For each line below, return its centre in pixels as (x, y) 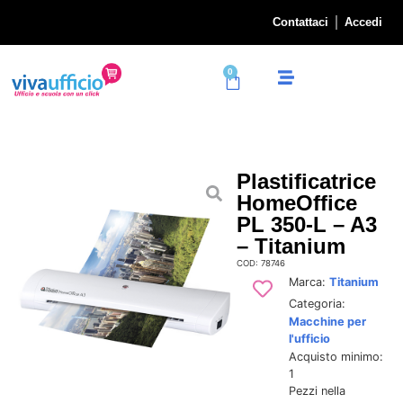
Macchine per (327, 321)
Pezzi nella (317, 390)
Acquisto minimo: (336, 356)
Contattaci (300, 22)
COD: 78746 (261, 263)
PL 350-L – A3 (307, 224)
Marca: (309, 282)
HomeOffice (297, 202)
